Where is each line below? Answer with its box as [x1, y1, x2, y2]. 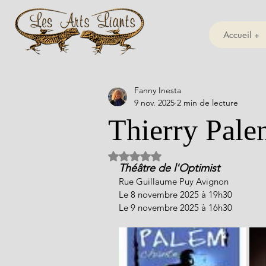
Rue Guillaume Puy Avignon [119, 176, 229, 187]
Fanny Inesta [134, 85, 181, 96]
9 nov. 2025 [134, 97, 175, 108]
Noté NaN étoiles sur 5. [134, 150, 222, 160]
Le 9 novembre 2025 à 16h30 [119, 202, 232, 213]
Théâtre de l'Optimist [119, 161, 220, 175]
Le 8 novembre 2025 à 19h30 [119, 189, 232, 200]
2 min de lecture [177, 97, 238, 108]
